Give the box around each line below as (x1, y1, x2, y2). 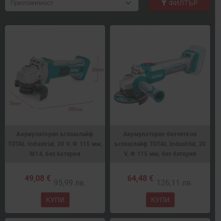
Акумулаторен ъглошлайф (16, 131, 94, 138)
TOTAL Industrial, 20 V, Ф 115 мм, (7, 141, 103, 148)
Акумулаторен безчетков (123, 131, 197, 138)
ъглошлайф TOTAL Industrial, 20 (114, 141, 206, 148)
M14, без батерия (30, 150, 80, 158)
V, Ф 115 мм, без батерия (123, 150, 197, 158)
